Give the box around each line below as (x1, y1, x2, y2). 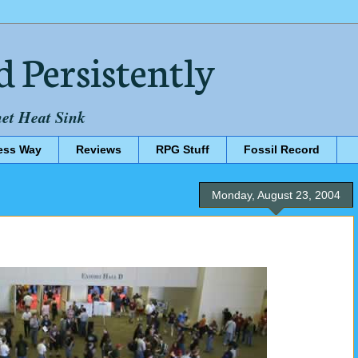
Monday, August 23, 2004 (212, 188, 340, 201)
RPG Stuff (156, 143, 209, 157)
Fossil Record (244, 143, 320, 157)
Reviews (76, 143, 121, 157)
